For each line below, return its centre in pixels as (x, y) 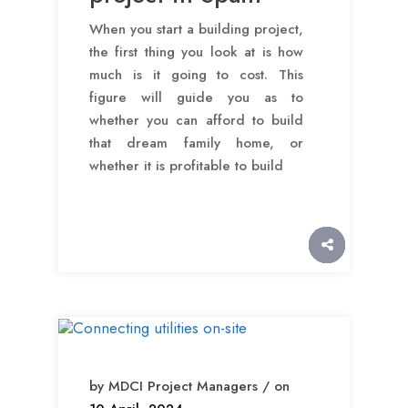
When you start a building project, (196, 29)
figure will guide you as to (196, 97)
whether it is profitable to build (186, 165)
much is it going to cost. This (196, 74)
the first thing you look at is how (196, 51)
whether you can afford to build (196, 120)
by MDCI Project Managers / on (189, 387)
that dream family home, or (196, 143)
